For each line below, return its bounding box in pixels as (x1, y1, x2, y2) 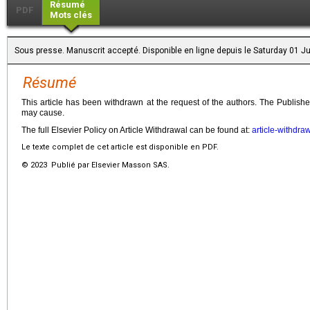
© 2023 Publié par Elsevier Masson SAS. (21, 160, 170, 170)
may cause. (21, 107, 64, 118)
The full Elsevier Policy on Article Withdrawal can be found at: (21, 125, 252, 135)
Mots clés (50, 9, 92, 20)
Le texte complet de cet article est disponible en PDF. (21, 142, 219, 152)
